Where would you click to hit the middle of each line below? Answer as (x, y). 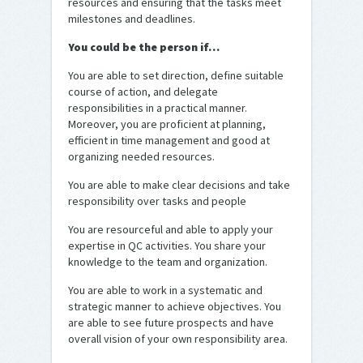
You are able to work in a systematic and (165, 290)
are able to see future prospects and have (171, 322)
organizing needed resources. (141, 156)
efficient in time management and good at (169, 140)
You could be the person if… (144, 47)
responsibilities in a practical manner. (158, 108)
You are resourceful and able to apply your (171, 229)
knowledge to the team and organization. (168, 262)
